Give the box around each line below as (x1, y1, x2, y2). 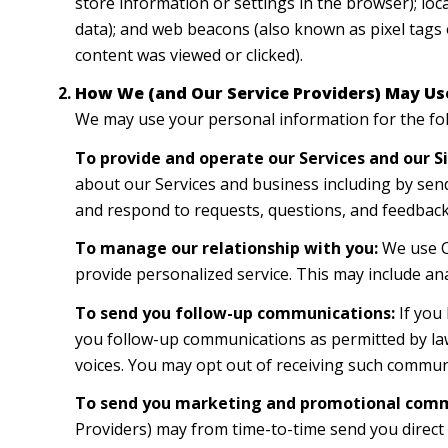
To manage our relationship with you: (74, 237, 378, 260)
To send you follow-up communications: (74, 301, 395, 324)
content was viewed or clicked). (74, 43, 303, 66)
